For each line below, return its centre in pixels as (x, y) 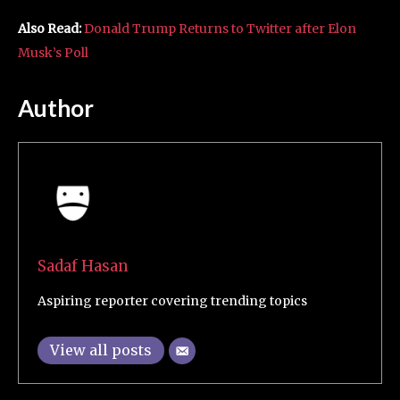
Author (56, 108)
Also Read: (51, 29)
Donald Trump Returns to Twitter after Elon (220, 29)
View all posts (101, 350)
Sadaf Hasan (83, 266)
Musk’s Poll (54, 53)
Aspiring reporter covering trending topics (172, 301)
